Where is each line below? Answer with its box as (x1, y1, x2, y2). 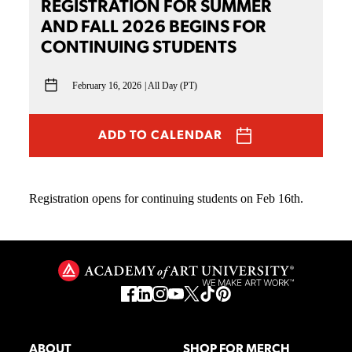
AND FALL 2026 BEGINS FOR (41, 19, 267, 38)
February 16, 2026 (72, 79, 142, 91)
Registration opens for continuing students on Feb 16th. (29, 192, 304, 206)
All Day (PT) (148, 79, 198, 91)
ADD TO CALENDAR (98, 129, 222, 142)
